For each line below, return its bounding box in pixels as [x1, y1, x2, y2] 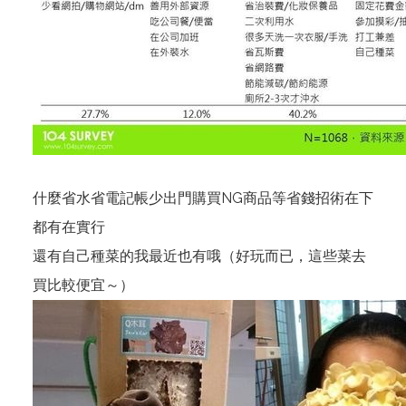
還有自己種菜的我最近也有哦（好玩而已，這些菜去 [33, 247, 366, 265]
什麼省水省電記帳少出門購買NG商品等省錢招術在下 [33, 189, 373, 207]
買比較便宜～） [33, 276, 134, 294]
